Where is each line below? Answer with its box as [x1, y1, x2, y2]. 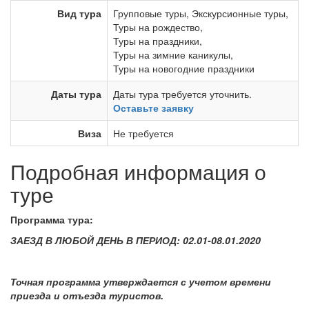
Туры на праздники [113, 34, 199, 48]
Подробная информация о [10, 157, 266, 186]
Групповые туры [113, 6, 186, 20]
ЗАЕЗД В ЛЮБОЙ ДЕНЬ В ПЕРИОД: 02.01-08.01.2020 [10, 233, 261, 247]
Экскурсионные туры [192, 6, 286, 20]
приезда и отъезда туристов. [10, 288, 163, 302]
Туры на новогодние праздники [113, 61, 255, 75]
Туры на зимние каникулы [113, 48, 230, 61]
